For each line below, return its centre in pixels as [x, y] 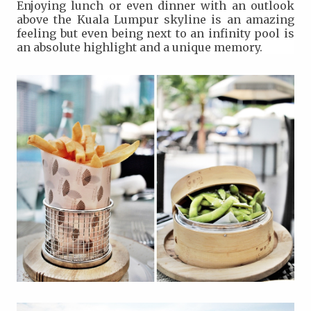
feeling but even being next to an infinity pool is [155, 34]
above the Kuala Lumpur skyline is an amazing [155, 20]
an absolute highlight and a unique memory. [140, 48]
